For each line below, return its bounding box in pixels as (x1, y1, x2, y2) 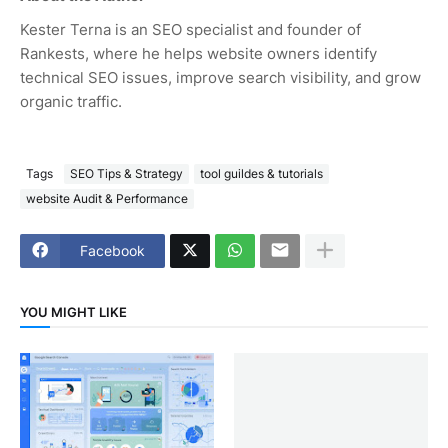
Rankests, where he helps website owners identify (20, 43, 377, 63)
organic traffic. (20, 91, 122, 111)
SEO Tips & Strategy (70, 166, 183, 182)
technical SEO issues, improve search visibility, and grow (20, 67, 421, 87)
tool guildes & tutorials (200, 166, 323, 182)
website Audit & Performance (26, 191, 188, 207)
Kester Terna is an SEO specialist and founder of (20, 19, 361, 39)
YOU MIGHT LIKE (20, 304, 127, 321)
